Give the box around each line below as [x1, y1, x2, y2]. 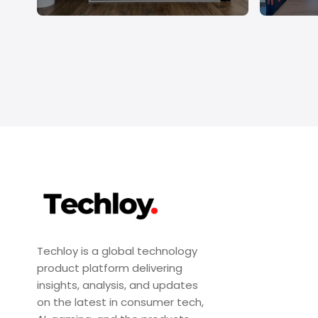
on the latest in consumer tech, [37, 294, 204, 309]
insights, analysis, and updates [37, 277, 198, 292]
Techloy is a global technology [37, 243, 197, 258]
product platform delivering [37, 260, 182, 275]
